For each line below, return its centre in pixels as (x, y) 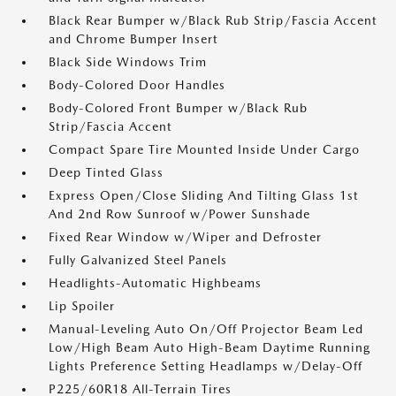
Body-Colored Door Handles (137, 85)
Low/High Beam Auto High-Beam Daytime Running (209, 347)
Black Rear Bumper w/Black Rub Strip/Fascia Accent (213, 20)
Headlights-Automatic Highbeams (155, 283)
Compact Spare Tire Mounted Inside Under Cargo (204, 149)
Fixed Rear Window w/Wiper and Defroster (185, 237)
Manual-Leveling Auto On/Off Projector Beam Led (206, 329)
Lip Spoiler (82, 306)
